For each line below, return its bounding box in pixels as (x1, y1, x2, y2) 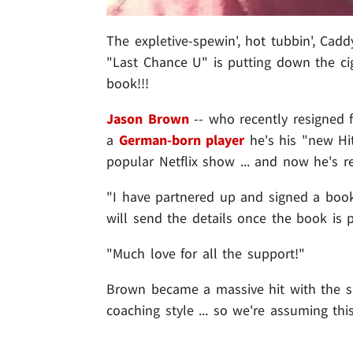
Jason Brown (106, 110, 189, 128)
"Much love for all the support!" (106, 244, 305, 263)
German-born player (118, 131, 245, 150)
